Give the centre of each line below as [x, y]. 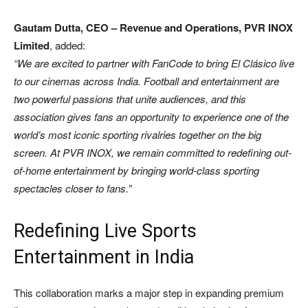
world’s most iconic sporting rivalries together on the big [137, 135]
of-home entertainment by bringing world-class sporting [136, 170]
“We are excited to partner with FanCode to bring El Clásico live [154, 63]
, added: [67, 45]
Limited [32, 46]
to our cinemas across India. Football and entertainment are [146, 81]
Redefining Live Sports [105, 231]
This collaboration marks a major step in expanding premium [149, 293]
